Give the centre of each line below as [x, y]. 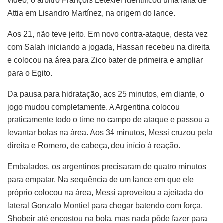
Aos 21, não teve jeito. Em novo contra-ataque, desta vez [108, 34]
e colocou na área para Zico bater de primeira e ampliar [105, 60]
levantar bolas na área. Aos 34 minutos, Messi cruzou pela [110, 133]
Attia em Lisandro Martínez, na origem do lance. [91, 13]
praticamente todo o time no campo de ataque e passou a [108, 120]
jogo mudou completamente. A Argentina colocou [94, 107]
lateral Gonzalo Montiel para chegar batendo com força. [105, 206]
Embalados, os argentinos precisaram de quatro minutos [107, 167]
